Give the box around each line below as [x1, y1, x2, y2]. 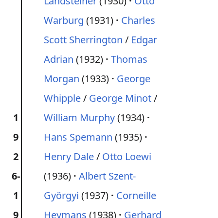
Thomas [111, 53, 147, 66]
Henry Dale [44, 150, 94, 163]
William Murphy [44, 111, 115, 124]
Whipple [44, 91, 81, 105]
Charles [121, 14, 155, 27]
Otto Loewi [102, 150, 151, 163]
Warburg [44, 14, 84, 27]
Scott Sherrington [44, 33, 123, 46]
